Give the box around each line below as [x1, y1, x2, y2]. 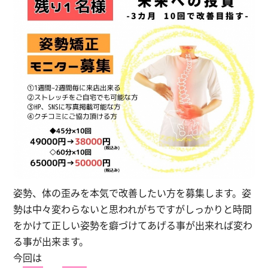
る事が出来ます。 [13, 234, 89, 249]
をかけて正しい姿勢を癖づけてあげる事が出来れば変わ [13, 218, 252, 233]
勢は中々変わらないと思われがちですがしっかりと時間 [13, 202, 252, 217]
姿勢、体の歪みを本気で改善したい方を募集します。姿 [13, 185, 251, 200]
